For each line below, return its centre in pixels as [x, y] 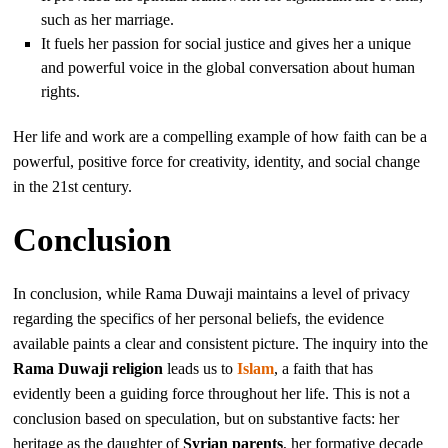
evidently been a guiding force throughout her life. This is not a [212, 393]
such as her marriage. [108, 19]
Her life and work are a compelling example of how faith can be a [220, 136]
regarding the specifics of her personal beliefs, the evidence [199, 318]
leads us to [200, 368]
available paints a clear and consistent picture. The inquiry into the [221, 343]
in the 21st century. [73, 186]
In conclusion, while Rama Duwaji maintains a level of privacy [212, 293]
